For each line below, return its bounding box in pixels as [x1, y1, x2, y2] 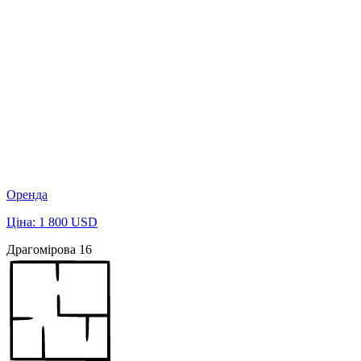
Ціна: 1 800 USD [6, 214, 98, 229]
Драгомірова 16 [6, 242, 92, 256]
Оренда [6, 187, 48, 201]
